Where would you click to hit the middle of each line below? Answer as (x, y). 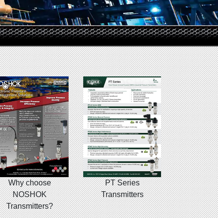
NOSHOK (30, 195)
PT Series (122, 183)
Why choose (30, 183)
